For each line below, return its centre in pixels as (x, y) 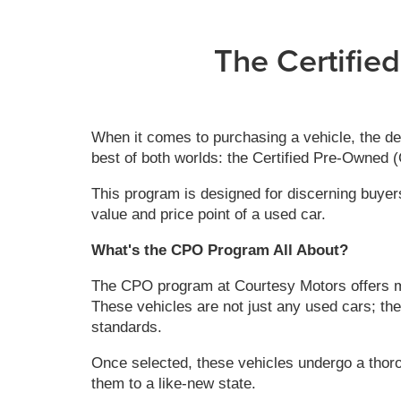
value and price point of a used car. (209, 215)
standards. (127, 327)
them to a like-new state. (174, 383)
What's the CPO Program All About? (220, 251)
